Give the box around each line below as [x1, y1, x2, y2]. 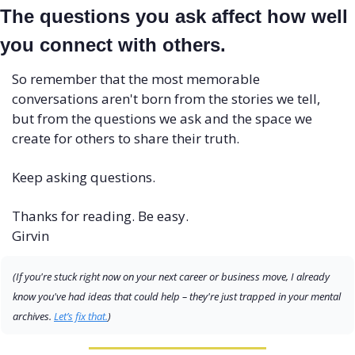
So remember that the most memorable [12, 69, 260, 88]
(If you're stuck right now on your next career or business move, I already [13, 269, 330, 284]
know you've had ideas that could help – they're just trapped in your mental [13, 288, 341, 303]
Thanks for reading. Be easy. [12, 206, 189, 225]
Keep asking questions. [12, 167, 155, 186]
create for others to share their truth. [12, 128, 239, 147]
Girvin [12, 226, 49, 245]
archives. [13, 308, 54, 323]
